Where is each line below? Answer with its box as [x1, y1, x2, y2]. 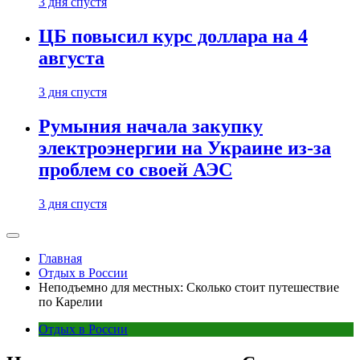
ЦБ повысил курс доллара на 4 [39, 26, 308, 47]
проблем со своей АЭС [39, 159, 232, 181]
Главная [39, 252, 82, 265]
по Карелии [39, 295, 103, 309]
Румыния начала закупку [39, 116, 263, 137]
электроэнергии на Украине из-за [39, 137, 331, 159]
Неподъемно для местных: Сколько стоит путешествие [39, 280, 339, 294]
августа [39, 47, 104, 69]
